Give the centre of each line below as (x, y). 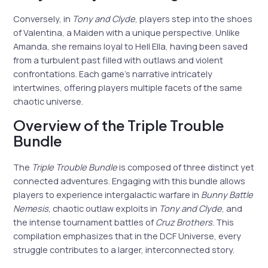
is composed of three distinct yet (186, 167)
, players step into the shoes (194, 18)
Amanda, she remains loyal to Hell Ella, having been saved (131, 46)
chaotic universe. (48, 101)
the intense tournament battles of (85, 222)
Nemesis (31, 208)
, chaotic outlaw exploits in (104, 208)
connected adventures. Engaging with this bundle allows (130, 180)
